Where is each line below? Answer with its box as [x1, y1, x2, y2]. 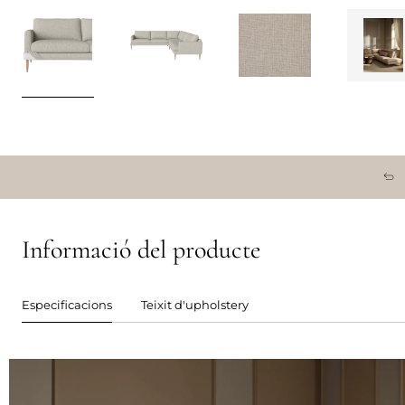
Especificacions [22, 297, 112, 312]
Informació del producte [22, 234, 260, 265]
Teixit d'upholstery [141, 297, 249, 312]
